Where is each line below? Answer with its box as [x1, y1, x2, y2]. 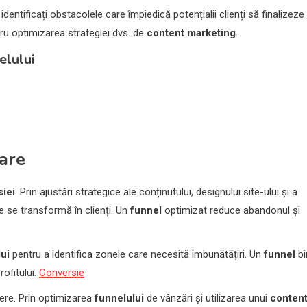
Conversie [39, 267, 84, 280]
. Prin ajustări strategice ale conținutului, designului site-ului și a [15, 186, 297, 199]
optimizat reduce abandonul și [162, 204, 300, 217]
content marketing [147, 27, 236, 40]
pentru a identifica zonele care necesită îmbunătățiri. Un [10, 248, 264, 261]
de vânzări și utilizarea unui [144, 292, 270, 305]
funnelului [95, 292, 144, 305]
